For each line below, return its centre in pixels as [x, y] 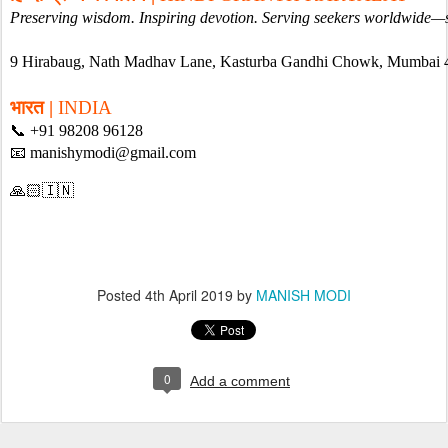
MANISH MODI [303, 295]
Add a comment [240, 381]
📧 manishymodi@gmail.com [103, 152]
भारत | [34, 107]
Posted [121, 295]
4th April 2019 [189, 295]
